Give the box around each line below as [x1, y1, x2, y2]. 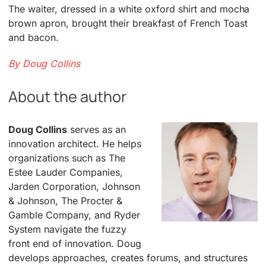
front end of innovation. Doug [8, 237, 141, 250]
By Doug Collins [8, 58, 81, 70]
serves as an [67, 123, 126, 136]
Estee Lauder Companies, [8, 166, 123, 179]
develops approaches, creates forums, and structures [8, 252, 248, 264]
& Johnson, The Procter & [8, 195, 122, 207]
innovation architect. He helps [8, 138, 141, 150]
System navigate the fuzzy [8, 223, 126, 236]
